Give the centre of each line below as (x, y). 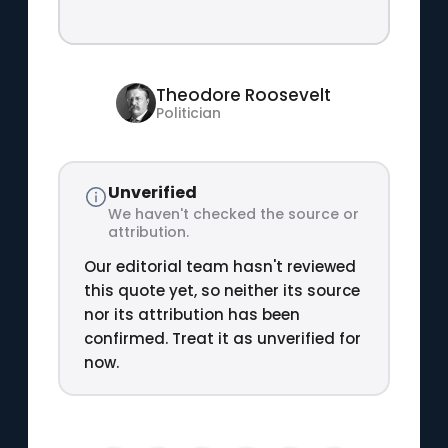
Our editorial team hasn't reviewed (219, 266)
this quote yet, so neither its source (221, 290)
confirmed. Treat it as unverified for (222, 338)
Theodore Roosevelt (244, 95)
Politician (189, 113)
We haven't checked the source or (233, 213)
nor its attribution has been (191, 314)
